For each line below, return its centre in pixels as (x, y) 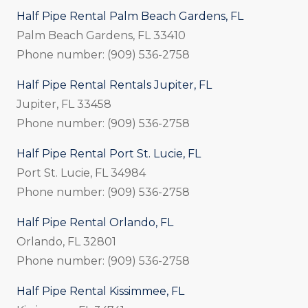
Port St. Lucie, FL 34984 (81, 173)
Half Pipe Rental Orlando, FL (95, 222)
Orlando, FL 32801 (66, 241)
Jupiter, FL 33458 (64, 104)
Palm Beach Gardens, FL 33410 (101, 35)
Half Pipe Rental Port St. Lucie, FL (109, 153)
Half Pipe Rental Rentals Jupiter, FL (114, 85)
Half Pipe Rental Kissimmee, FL (100, 291)
